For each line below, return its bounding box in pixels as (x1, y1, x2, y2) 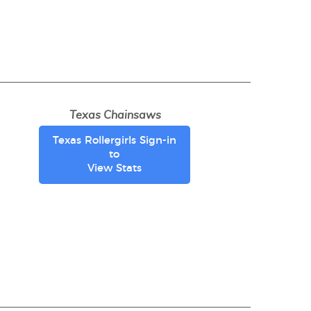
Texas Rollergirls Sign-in (52, 135, 176, 146)
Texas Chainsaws (69, 110, 161, 121)
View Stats (87, 163, 142, 174)
